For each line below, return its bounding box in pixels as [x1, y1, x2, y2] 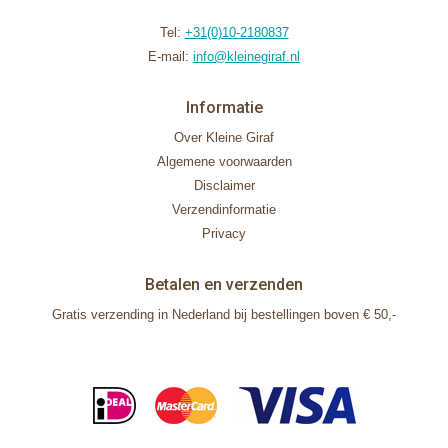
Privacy [202, 226, 246, 241]
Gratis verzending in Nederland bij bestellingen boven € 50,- [52, 307, 396, 322]
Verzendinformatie [172, 202, 276, 217]
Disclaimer [193, 178, 255, 193]
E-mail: [148, 49, 193, 64]
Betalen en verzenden [145, 275, 303, 294]
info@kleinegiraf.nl [193, 49, 300, 64]
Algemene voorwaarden [156, 154, 292, 169]
